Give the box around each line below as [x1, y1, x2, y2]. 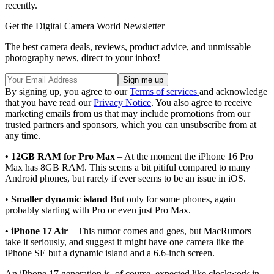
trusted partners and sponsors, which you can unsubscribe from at [5, 119, 256, 130]
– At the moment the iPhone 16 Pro [117, 150, 253, 161]
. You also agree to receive [151, 97, 252, 108]
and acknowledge [199, 86, 267, 97]
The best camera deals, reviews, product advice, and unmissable [5, 41, 251, 52]
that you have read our [5, 97, 94, 108]
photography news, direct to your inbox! [5, 52, 160, 63]
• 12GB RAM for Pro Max [5, 150, 117, 161]
